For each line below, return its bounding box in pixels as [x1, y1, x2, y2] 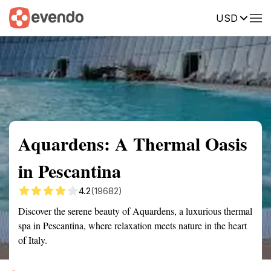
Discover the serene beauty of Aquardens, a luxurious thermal [18, 204, 252, 217]
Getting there [99, 11, 151, 22]
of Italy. [18, 233, 47, 246]
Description [169, 11, 215, 22]
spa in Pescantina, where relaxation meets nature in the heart [18, 219, 247, 232]
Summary [9, 11, 45, 22]
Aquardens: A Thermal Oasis [18, 130, 247, 157]
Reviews [233, 11, 267, 22]
